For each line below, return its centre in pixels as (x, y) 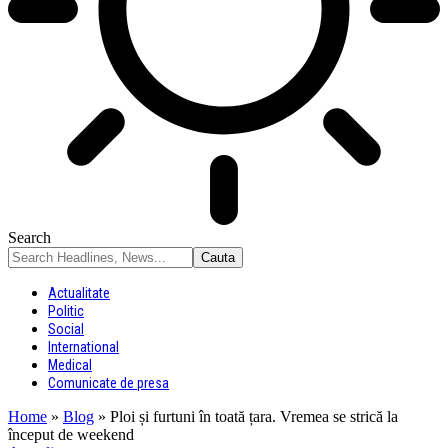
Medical (70, 365)
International (83, 347)
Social (66, 329)
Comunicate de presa (108, 383)
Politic (66, 311)
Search (29, 237)
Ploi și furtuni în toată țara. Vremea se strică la (254, 416)
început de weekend (71, 434)
